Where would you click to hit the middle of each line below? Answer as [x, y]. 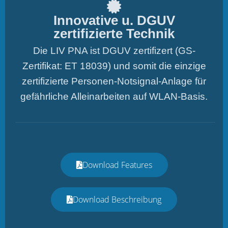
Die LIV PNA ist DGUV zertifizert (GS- [114, 50]
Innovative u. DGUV [114, 20]
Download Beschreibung [117, 199]
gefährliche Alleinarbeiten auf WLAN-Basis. [114, 96]
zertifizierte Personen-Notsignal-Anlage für [114, 81]
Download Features [117, 165]
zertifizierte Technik [114, 33]
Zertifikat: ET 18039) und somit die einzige [114, 66]
